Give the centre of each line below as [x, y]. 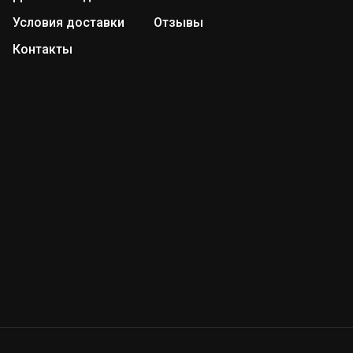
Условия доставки [68, 23]
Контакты [42, 50]
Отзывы [178, 23]
